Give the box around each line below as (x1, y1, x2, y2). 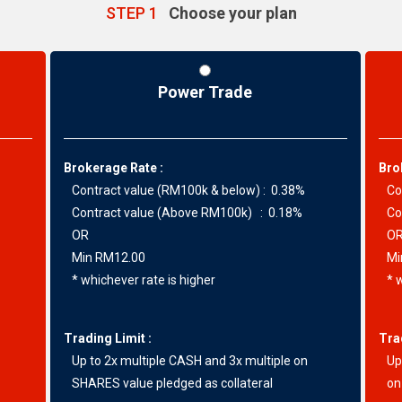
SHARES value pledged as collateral (63, 376, 273, 390)
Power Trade (158, 83, 253, 101)
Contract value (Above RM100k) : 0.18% (63, 205, 302, 220)
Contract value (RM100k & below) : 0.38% (63, 183, 305, 197)
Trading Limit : (63, 331, 152, 345)
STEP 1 (105, 4, 162, 22)
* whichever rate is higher (63, 273, 215, 287)
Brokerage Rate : (63, 161, 163, 175)
